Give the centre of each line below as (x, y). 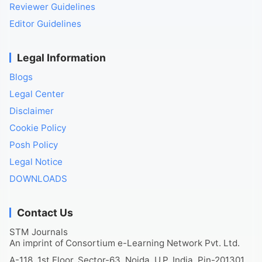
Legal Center (37, 94)
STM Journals (39, 232)
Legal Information (61, 58)
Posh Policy (34, 145)
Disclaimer (32, 111)
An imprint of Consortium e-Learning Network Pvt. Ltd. (125, 243)
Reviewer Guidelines (52, 7)
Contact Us (45, 213)
